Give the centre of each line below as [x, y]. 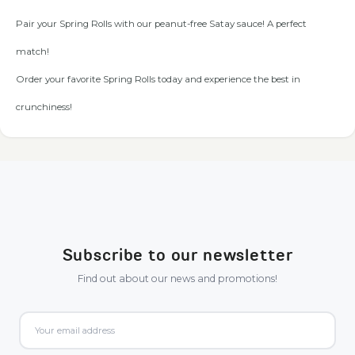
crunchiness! [44, 107]
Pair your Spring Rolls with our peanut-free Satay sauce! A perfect [161, 23]
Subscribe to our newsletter [177, 256]
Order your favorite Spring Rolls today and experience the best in [158, 79]
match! [32, 51]
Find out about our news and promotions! [177, 279]
